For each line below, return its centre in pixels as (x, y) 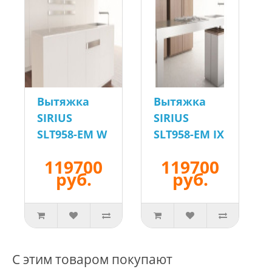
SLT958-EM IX (189, 134)
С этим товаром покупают (92, 260)
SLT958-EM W (72, 134)
